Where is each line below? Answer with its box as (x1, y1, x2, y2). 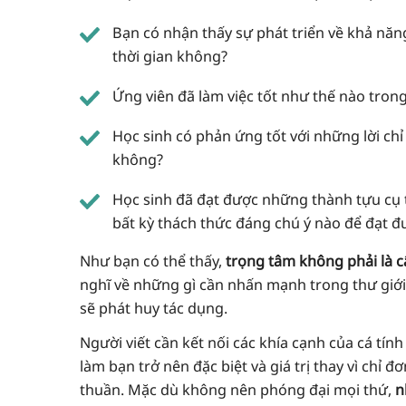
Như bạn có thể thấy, (79, 250, 222, 271)
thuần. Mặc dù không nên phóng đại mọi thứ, (79, 380, 395, 401)
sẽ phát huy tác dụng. (79, 297, 227, 318)
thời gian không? (111, 45, 227, 66)
